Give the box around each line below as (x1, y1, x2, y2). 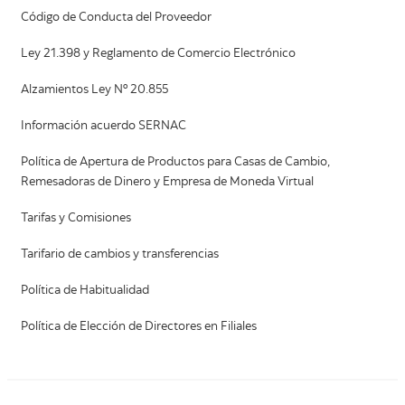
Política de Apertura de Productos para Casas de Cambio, (21, 155, 330, 169)
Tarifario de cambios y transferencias (21, 248, 219, 261)
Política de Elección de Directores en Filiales (21, 320, 257, 334)
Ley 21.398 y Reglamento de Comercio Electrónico (21, 47, 296, 61)
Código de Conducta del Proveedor (21, 11, 212, 24)
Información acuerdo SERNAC (21, 119, 186, 133)
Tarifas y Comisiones (21, 212, 131, 225)
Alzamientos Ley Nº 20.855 (21, 83, 168, 97)
